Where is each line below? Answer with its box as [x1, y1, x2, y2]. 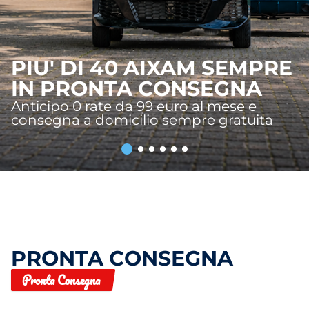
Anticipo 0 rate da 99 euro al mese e [11, 98, 257, 114]
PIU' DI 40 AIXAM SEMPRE [11, 55, 292, 81]
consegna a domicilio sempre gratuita [11, 112, 273, 128]
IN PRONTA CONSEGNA [11, 76, 262, 101]
